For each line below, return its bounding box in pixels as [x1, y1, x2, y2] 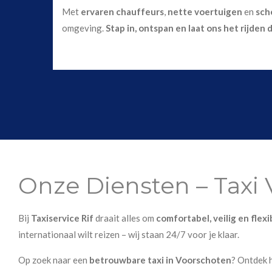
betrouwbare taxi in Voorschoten [89, 254, 231, 266]
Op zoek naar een [18, 254, 89, 266]
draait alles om [93, 212, 156, 224]
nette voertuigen [168, 6, 242, 18]
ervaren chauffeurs [81, 6, 164, 18]
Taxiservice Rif [31, 212, 93, 224]
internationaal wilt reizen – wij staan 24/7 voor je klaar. [18, 229, 239, 240]
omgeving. [62, 22, 106, 34]
